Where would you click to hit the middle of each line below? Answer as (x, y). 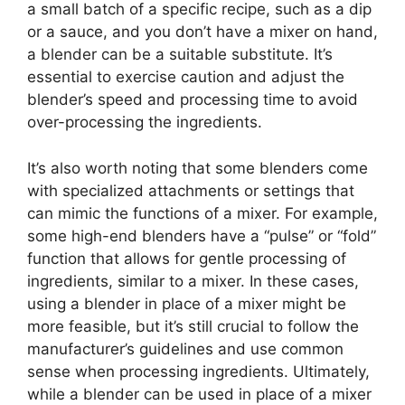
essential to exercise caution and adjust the (186, 77)
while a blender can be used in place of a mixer (199, 394)
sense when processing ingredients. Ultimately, (198, 371)
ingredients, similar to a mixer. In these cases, (193, 281)
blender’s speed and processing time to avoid (193, 99)
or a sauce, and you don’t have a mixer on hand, (202, 32)
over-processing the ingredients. (145, 122)
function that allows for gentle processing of (187, 258)
